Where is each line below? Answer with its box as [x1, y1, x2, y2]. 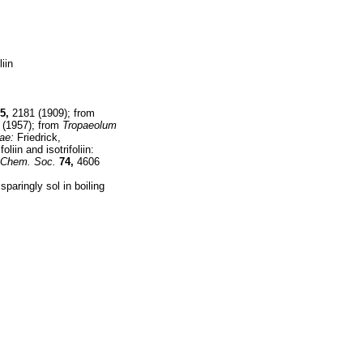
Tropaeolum [62, 119, 117, 131]
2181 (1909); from [9, 107, 95, 119]
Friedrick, [14, 131, 61, 143]
